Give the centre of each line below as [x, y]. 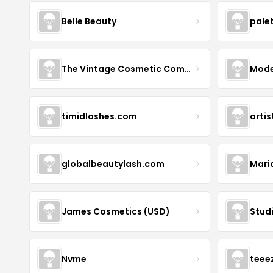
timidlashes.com [99, 116]
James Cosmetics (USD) [116, 211]
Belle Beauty [89, 21]
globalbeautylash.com [113, 164]
